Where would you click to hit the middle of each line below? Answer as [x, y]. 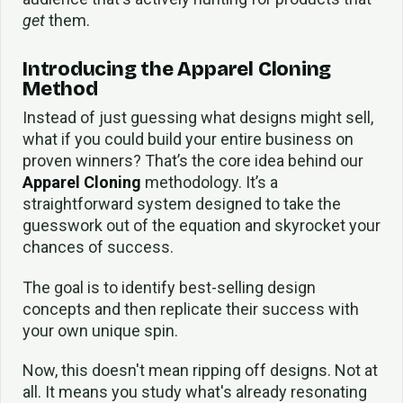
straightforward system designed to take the [182, 203]
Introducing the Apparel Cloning [177, 70]
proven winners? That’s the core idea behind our [193, 160]
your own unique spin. [100, 330]
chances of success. [98, 246]
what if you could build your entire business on [188, 139]
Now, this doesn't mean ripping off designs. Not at [200, 371]
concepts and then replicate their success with [191, 309]
